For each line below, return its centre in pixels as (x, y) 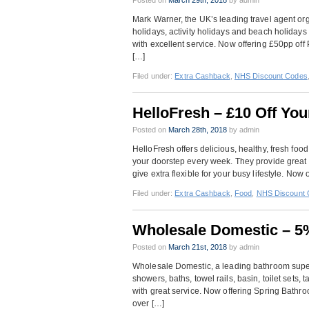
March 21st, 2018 (198, 247)
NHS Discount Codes (271, 76)
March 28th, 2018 (198, 130)
